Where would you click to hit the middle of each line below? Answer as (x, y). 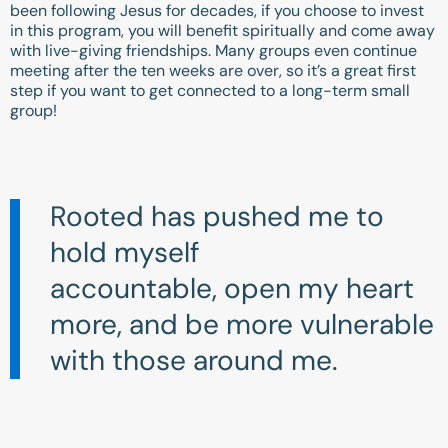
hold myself (125, 253)
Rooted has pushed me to (217, 217)
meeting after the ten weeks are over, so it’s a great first (213, 70)
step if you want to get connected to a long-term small (210, 90)
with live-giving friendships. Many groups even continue (213, 50)
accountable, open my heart (232, 289)
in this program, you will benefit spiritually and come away (222, 30)
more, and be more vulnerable (242, 325)
